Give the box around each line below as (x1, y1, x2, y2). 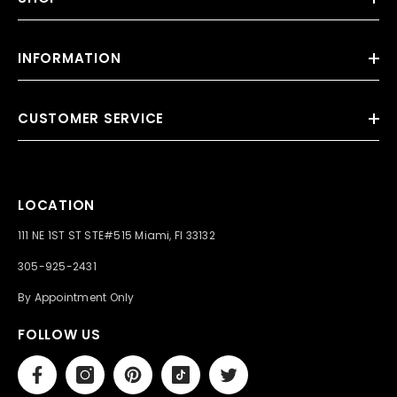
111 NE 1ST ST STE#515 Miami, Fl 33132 (18, 227, 215, 243)
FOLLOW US (18, 324, 101, 344)
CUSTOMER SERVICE (18, 108, 164, 128)
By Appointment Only (18, 289, 135, 305)
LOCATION (18, 195, 95, 214)
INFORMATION (18, 48, 121, 67)
